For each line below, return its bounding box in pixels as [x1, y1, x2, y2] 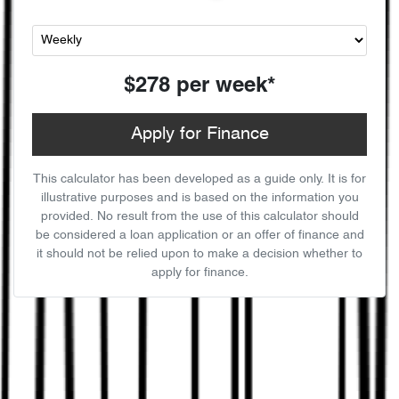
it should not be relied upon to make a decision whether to [37, 248, 362, 260]
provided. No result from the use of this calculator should [40, 210, 359, 223]
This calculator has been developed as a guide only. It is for [33, 173, 366, 185]
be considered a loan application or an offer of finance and [35, 229, 364, 241]
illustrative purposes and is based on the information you [40, 191, 359, 204]
